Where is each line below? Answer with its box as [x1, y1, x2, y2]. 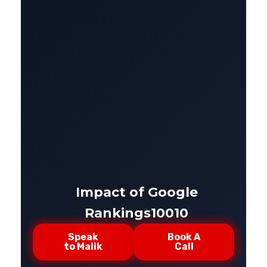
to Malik [64, 240, 103, 252]
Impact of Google [75, 184, 198, 200]
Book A [167, 231, 200, 243]
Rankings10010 [85, 204, 188, 221]
